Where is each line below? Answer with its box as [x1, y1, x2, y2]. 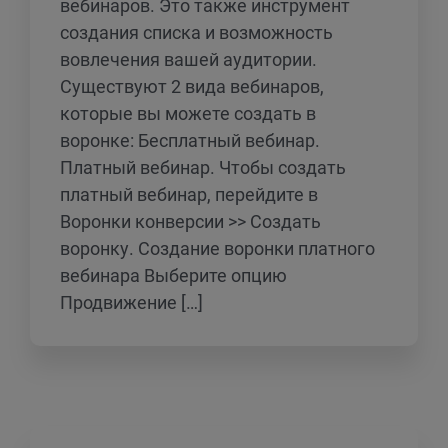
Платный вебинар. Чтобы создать [60, 156, 346, 178]
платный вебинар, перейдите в [60, 183, 318, 205]
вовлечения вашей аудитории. [60, 48, 317, 70]
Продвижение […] [60, 291, 203, 313]
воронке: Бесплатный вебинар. [60, 129, 320, 151]
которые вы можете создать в [60, 102, 316, 124]
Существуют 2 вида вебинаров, [60, 75, 324, 97]
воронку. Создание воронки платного [60, 237, 375, 259]
